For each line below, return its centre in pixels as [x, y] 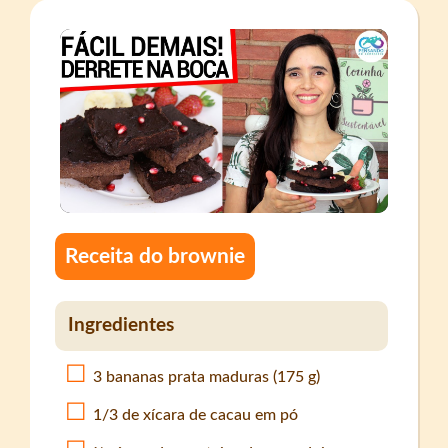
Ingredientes [121, 326]
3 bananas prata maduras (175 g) [207, 376]
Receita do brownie [155, 256]
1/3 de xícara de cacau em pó [196, 414]
